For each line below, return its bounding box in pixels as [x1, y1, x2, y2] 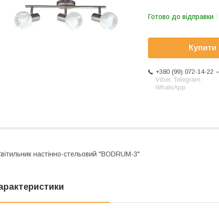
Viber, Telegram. [155, 76, 202, 84]
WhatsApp [155, 84, 186, 91]
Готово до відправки [148, 13, 214, 21]
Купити [189, 44, 217, 52]
